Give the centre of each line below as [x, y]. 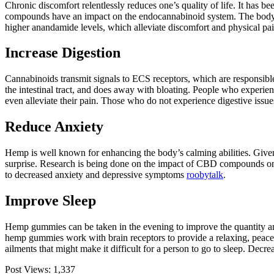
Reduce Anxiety [54, 127]
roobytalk [205, 175]
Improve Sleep [50, 201]
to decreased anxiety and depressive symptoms [96, 175]
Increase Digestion [63, 53]
